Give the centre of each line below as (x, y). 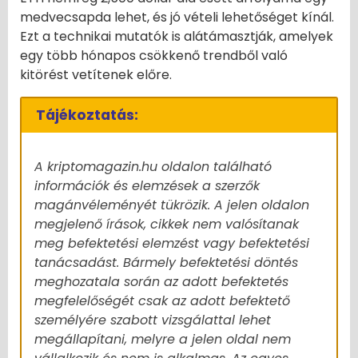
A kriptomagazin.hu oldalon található (153, 166)
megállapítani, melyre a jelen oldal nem (163, 339)
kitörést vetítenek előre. (96, 75)
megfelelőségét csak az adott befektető (162, 300)
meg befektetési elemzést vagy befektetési (172, 243)
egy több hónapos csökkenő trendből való (154, 56)
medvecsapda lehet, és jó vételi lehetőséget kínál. (177, 18)
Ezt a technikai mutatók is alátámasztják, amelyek (177, 37)
